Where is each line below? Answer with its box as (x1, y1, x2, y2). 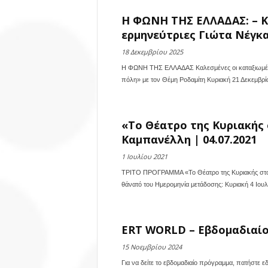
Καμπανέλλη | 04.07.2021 (121, 132, 257, 147)
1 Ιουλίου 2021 (121, 152, 167, 161)
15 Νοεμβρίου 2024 (121, 242, 182, 251)
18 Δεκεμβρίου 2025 (121, 47, 183, 56)
